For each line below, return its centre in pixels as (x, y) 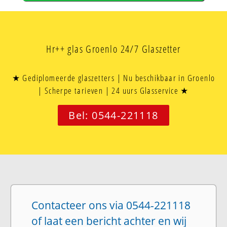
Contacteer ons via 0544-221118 (111, 205)
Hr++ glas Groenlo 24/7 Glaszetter (113, 49)
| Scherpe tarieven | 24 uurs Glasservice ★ (113, 91)
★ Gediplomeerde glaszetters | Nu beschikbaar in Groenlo (113, 78)
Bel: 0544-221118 (113, 116)
